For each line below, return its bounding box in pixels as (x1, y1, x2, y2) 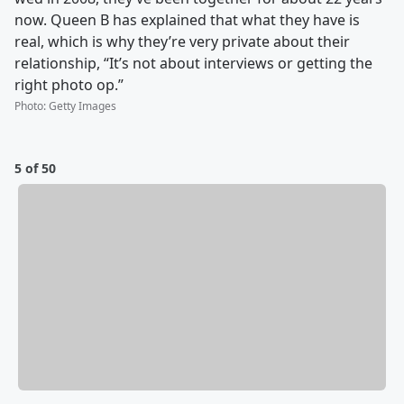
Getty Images (49, 97, 116, 114)
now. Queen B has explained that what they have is (14, 9, 360, 30)
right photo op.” (14, 74, 124, 95)
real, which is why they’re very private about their (14, 31, 350, 51)
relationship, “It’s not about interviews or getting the (14, 52, 372, 73)
